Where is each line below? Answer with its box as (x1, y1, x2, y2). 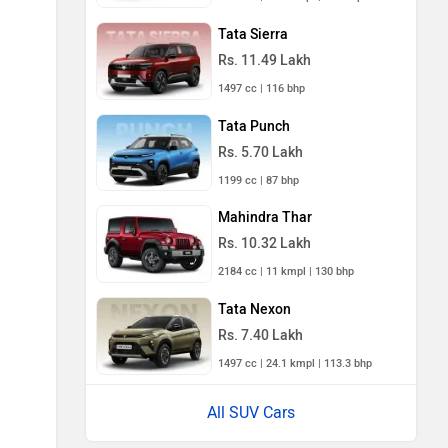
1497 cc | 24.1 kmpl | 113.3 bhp (218, 356, 372, 370)
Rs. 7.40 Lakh (218, 326, 303, 344)
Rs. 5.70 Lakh (218, 143, 303, 161)
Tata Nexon (218, 300, 291, 318)
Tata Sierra (218, 25, 288, 43)
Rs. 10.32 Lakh (218, 235, 311, 253)
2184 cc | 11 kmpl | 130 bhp (218, 265, 354, 279)
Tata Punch (218, 117, 290, 135)
